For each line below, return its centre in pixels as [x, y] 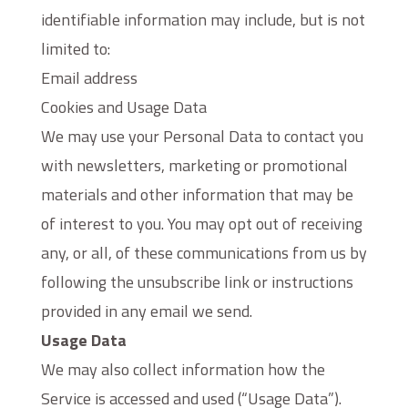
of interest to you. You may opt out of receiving [201, 224]
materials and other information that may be [197, 194]
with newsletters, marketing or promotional [194, 165]
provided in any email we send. [146, 311]
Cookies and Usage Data [123, 107]
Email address [89, 78]
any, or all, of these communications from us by [204, 253]
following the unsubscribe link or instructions [197, 282]
